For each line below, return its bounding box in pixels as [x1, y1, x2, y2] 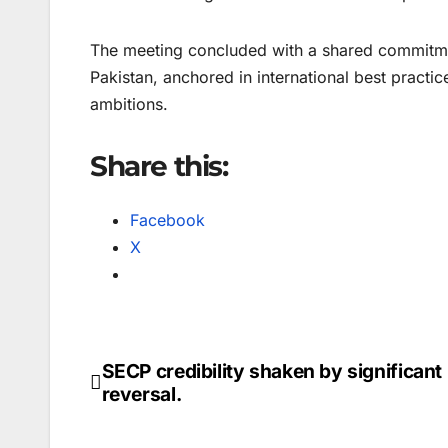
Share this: [90, 149, 228, 184]
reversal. [101, 381, 182, 406]
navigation [89, 400, 253, 440]
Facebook [130, 209, 205, 230]
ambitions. [90, 94, 168, 115]
